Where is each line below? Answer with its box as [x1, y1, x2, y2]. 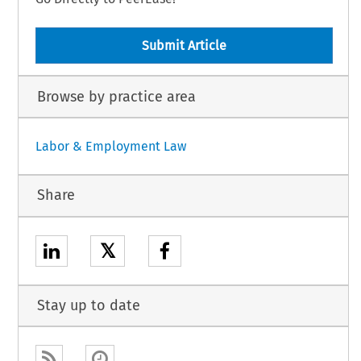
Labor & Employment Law [35, 139, 186, 155]
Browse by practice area [36, 87, 196, 106]
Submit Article [141, 38, 226, 54]
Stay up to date [36, 297, 140, 314]
